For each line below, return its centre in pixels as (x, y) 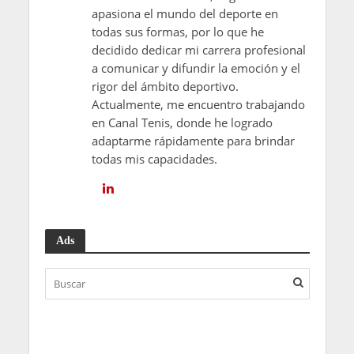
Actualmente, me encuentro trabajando (198, 104)
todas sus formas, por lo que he (177, 31)
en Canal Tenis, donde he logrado (182, 122)
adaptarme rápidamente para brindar (193, 140)
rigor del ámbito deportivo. (165, 86)
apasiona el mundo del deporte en (185, 13)
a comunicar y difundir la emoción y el (196, 68)
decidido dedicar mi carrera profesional (198, 49)
